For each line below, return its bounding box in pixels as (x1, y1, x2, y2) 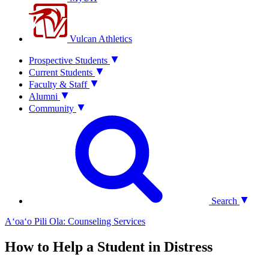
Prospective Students (29, 55, 107, 65)
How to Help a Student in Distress (5, 238, 213, 255)
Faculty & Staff (29, 79, 87, 89)
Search (209, 196, 237, 206)
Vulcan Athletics (67, 34, 132, 44)
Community (29, 103, 74, 113)
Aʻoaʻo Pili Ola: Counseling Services (5, 216, 145, 226)
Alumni (29, 91, 58, 101)
